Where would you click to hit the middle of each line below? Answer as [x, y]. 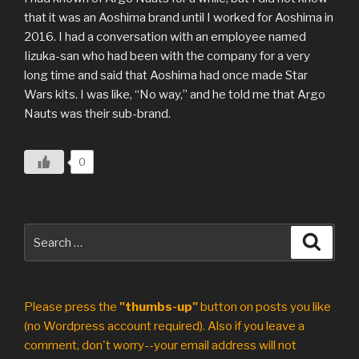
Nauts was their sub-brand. [97, 114]
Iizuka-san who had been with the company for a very [167, 56]
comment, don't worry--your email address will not [160, 346]
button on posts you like [264, 307]
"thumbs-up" [159, 307]
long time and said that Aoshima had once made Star [166, 76]
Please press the [72, 307]
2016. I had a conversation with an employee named [165, 37]
